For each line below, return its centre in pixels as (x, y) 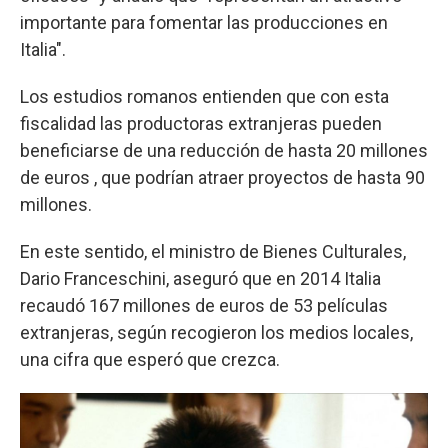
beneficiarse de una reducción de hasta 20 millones (224, 150)
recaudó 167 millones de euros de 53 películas (204, 305)
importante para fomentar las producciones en (204, 22)
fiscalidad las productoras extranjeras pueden (201, 123)
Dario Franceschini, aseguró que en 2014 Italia (200, 278)
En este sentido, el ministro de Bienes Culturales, (213, 251)
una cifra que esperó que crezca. (150, 359)
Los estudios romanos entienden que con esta (204, 96)
